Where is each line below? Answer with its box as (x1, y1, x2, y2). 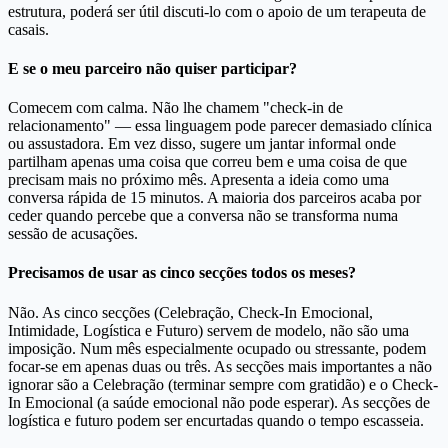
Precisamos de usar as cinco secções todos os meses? (8, 264, 356, 282)
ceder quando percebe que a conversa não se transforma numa (8, 207, 398, 225)
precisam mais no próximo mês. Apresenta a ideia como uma (8, 171, 389, 189)
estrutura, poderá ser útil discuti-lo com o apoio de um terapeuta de (8, 2, 426, 20)
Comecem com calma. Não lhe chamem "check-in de (8, 99, 343, 117)
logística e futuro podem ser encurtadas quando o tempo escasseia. (8, 411, 424, 429)
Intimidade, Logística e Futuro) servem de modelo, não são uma (8, 321, 409, 339)
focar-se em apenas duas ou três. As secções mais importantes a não (8, 357, 432, 375)
